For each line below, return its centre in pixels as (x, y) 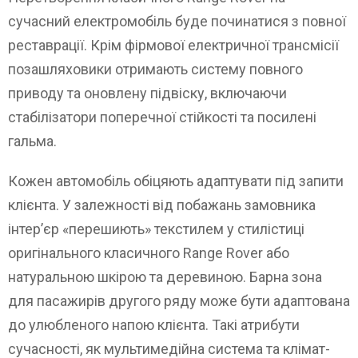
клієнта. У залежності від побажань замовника (162, 205)
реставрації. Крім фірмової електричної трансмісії (173, 45)
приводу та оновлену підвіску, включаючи (147, 93)
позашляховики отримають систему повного (155, 69)
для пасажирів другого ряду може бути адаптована (179, 300)
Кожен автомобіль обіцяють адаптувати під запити (176, 181)
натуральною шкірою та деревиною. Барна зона (165, 276)
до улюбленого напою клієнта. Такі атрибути (154, 324)
